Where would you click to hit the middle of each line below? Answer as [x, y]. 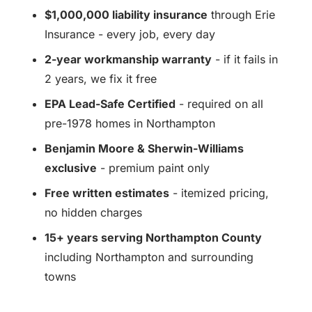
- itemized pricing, [219, 193]
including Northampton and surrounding [149, 257]
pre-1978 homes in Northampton [130, 123]
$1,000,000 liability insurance [126, 14]
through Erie [241, 14]
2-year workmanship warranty [128, 59]
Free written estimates [107, 193]
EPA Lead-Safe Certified [110, 103]
